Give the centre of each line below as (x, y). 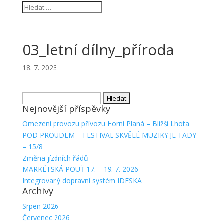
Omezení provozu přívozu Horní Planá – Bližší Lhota (106, 123)
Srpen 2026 (40, 206)
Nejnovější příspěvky (66, 108)
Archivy (37, 191)
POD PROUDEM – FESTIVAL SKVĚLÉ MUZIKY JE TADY (109, 135)
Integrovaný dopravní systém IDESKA (82, 180)
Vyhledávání (40, 97)
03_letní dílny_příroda (98, 49)
